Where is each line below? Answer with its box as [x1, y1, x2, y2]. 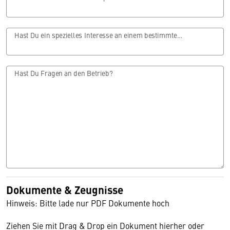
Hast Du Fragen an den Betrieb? [14, 68, 113, 78]
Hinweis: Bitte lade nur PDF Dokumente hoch [6, 197, 169, 208]
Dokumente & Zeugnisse [6, 182, 123, 197]
